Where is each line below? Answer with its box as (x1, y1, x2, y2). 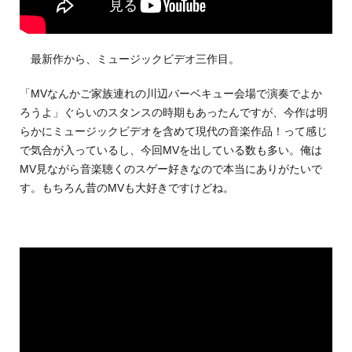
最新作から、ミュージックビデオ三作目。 (20, 52, 240, 65)
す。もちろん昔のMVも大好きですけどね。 (20, 181, 234, 194)
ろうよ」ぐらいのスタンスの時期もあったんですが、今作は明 (20, 105, 328, 119)
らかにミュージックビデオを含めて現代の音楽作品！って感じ (20, 124, 328, 137)
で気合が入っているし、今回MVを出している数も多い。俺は (20, 143, 322, 156)
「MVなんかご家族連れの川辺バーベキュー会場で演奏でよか (20, 86, 322, 100)
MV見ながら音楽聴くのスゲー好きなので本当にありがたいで (20, 162, 322, 175)
